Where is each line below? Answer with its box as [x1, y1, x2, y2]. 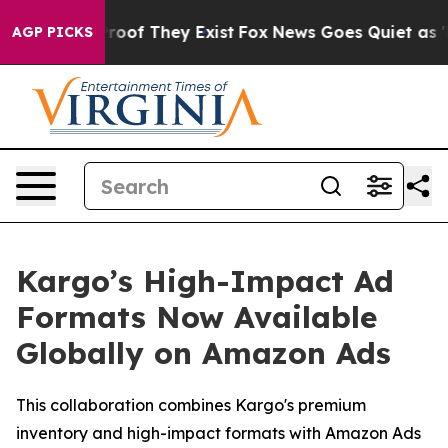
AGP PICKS [12, 23, 93, 41]
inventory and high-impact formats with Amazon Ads [16, 423, 421, 443]
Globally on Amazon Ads [16, 334, 391, 372]
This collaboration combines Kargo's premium [16, 395, 366, 415]
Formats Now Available [16, 298, 377, 336]
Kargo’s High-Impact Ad [16, 262, 394, 300]
